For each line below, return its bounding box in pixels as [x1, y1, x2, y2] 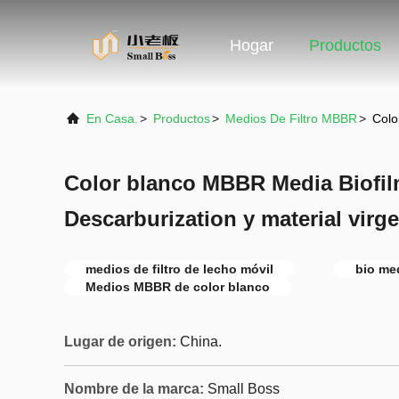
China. [180, 334, 222, 349]
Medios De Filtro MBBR [225, 111, 357, 126]
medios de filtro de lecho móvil [85, 262, 273, 276]
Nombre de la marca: [64, 381, 204, 396]
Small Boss [208, 381, 280, 396]
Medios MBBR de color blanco [85, 280, 270, 294]
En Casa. [86, 111, 138, 126]
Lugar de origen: [64, 334, 176, 349]
